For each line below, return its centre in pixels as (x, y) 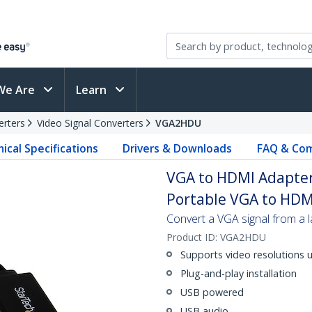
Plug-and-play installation (239, 273)
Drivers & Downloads (178, 148)
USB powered (212, 292)
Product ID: (193, 237)
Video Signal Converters (90, 123)
